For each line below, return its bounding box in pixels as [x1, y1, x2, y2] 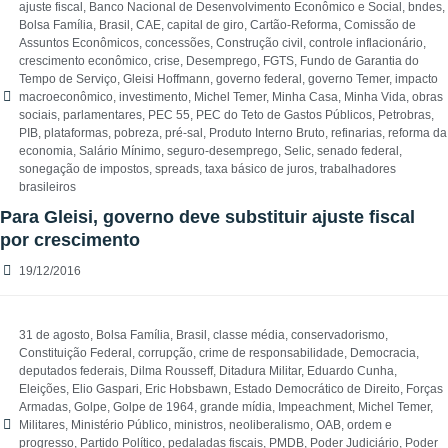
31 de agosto [19, 328, 90, 343]
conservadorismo [291, 328, 385, 343]
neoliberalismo [229, 418, 310, 433]
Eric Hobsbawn [145, 382, 228, 397]
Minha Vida [344, 90, 406, 105]
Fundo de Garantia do [300, 54, 419, 69]
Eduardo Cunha [307, 364, 394, 379]
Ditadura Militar [219, 364, 301, 379]
